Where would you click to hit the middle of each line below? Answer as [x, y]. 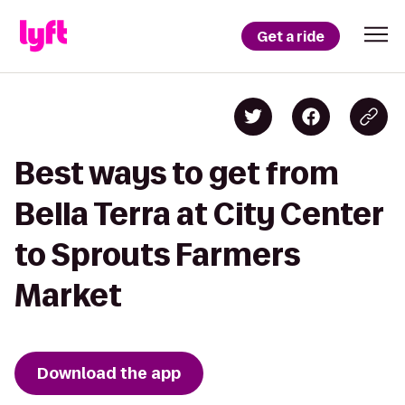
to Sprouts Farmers [157, 254]
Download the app [109, 373]
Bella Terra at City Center [199, 214]
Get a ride [291, 36]
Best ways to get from [177, 173]
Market [68, 295]
